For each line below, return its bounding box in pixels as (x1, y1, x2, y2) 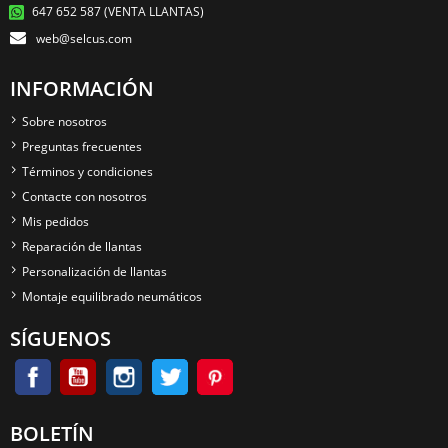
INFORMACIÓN (10, 75, 154, 103)
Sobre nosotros (22, 113, 107, 131)
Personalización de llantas (22, 263, 167, 281)
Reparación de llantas (22, 238, 142, 256)
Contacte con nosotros (22, 188, 147, 206)
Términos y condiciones (22, 163, 153, 181)
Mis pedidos (22, 213, 89, 231)
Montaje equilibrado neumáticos (22, 288, 202, 306)
